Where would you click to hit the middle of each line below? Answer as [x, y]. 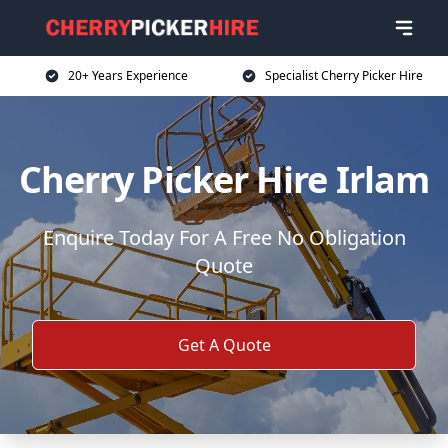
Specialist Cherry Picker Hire [344, 75]
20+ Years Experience [128, 75]
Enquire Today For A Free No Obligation [224, 237]
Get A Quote [224, 345]
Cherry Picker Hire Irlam [224, 179]
